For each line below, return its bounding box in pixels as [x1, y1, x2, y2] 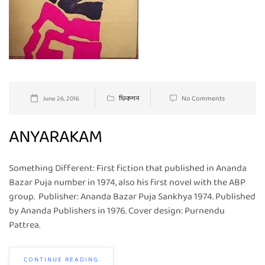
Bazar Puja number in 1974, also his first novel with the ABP [9, 174, 245, 190]
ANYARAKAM [9, 122, 102, 153]
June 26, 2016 [43, 93, 79, 104]
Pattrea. [9, 217, 40, 233]
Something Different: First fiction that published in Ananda [9, 160, 247, 176]
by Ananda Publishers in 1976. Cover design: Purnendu [9, 203, 225, 219]
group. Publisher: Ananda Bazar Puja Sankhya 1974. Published [9, 189, 256, 205]
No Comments [181, 93, 225, 105]
